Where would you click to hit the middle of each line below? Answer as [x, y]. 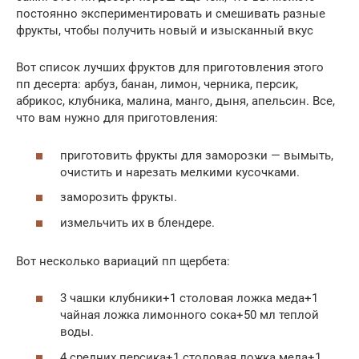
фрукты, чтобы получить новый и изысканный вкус [165, 30]
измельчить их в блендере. [137, 222]
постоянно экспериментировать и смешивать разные [171, 14]
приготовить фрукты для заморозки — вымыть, [197, 155]
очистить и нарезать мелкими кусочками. [180, 172]
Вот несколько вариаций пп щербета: [123, 261]
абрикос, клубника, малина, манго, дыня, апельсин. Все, [175, 101]
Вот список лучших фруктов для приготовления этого [170, 67]
